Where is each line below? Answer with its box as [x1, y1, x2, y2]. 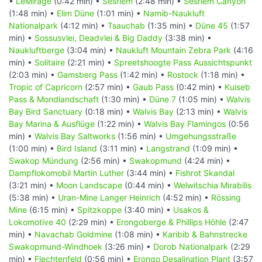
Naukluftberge [9, 44, 64, 55]
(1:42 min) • [118, 69, 167, 80]
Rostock [167, 69, 198, 80]
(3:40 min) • [122, 204, 173, 215]
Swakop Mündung [9, 155, 78, 166]
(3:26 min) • [102, 241, 153, 251]
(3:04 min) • [64, 44, 116, 55]
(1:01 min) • [94, 8, 143, 18]
